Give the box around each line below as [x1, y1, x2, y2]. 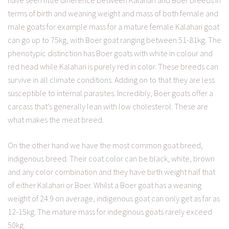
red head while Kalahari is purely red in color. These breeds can [8, 61, 218, 72]
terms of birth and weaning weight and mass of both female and [8, 8, 218, 19]
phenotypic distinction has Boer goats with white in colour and [8, 48, 213, 59]
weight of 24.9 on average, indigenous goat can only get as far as [8, 193, 220, 204]
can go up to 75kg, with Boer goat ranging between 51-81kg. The [8, 35, 221, 45]
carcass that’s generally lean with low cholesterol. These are [8, 101, 208, 112]
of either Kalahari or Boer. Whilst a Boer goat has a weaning [8, 180, 201, 191]
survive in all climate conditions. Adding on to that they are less [8, 75, 215, 85]
